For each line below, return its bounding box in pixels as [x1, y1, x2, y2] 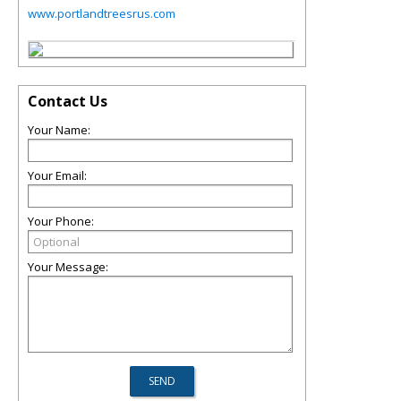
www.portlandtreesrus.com [28, 5, 175, 21]
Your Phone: [28, 213, 94, 229]
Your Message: [28, 259, 108, 275]
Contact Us [28, 91, 107, 111]
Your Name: [28, 122, 90, 138]
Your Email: [28, 167, 87, 183]
